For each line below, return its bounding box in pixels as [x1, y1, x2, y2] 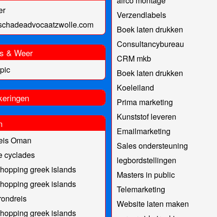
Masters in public [116, 169, 175, 180]
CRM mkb [116, 52, 151, 64]
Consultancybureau [116, 38, 184, 49]
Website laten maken [116, 198, 189, 209]
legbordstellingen [116, 154, 176, 166]
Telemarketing [116, 183, 165, 195]
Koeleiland [116, 81, 154, 93]
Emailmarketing [116, 125, 170, 137]
